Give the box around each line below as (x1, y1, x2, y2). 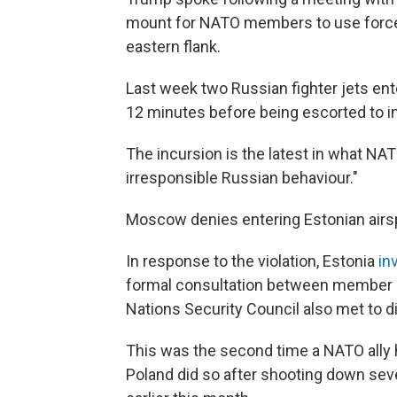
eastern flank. (126, 37, 221, 56)
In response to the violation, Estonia (126, 252, 378, 270)
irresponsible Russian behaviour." (126, 168, 358, 187)
